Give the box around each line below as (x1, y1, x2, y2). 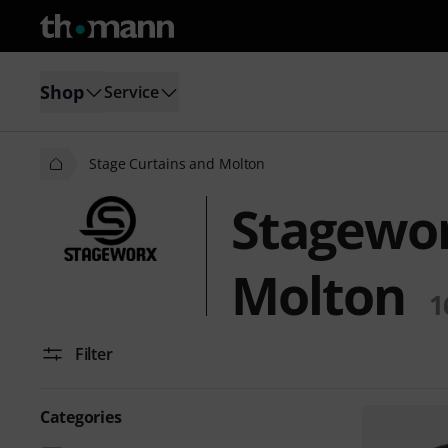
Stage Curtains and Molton (89, 154, 266, 173)
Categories (40, 406, 122, 428)
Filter (75, 343, 113, 365)
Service (104, 80, 159, 103)
